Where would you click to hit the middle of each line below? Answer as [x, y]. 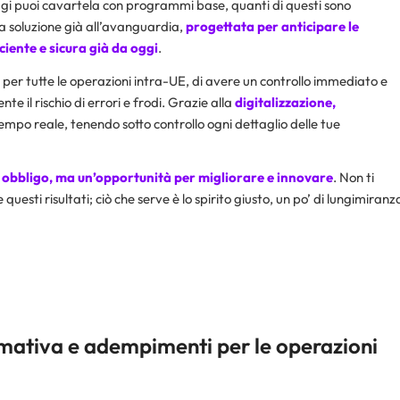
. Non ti [354, 178]
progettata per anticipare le [272, 26]
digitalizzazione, [285, 102]
